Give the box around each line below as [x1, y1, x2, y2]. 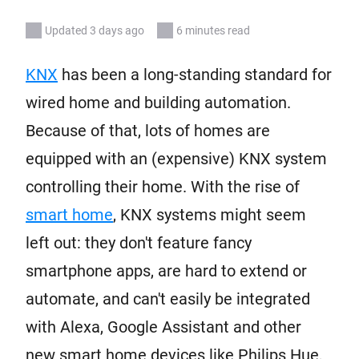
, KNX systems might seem [113, 205, 306, 224]
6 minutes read [176, 24, 250, 37]
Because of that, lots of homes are [26, 121, 270, 140]
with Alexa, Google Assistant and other [26, 317, 301, 337]
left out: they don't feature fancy [26, 233, 252, 252]
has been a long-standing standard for [58, 65, 332, 84]
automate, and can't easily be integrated [26, 289, 310, 309]
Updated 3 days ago [45, 24, 144, 37]
